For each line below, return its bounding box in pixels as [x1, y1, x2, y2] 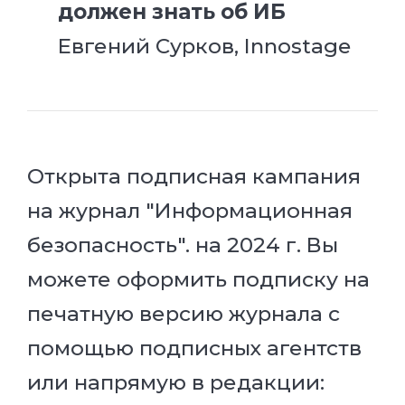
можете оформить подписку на [27, 267, 370, 293]
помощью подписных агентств [27, 335, 362, 362]
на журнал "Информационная [27, 198, 353, 224]
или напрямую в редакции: [27, 370, 325, 396]
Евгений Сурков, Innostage [58, 33, 352, 59]
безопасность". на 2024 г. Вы [27, 232, 338, 259]
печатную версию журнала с [27, 301, 340, 327]
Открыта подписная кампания [27, 164, 361, 190]
